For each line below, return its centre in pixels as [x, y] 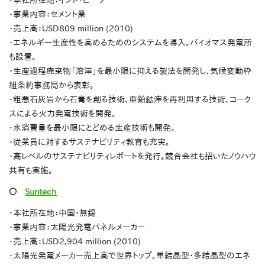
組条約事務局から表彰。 [51, 85]
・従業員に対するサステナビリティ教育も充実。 [89, 142]
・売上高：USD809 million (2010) [71, 29]
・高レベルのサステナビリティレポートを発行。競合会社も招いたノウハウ [132, 156]
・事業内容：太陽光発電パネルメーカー [77, 227]
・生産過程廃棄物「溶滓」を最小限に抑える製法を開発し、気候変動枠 [130, 71]
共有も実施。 [31, 171]
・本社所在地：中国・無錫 [52, 213]
